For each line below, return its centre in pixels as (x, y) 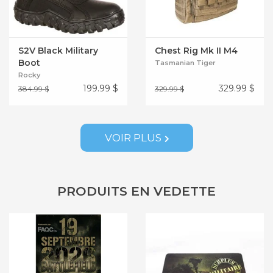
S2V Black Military (58, 51)
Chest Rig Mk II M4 (196, 51)
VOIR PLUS (133, 138)
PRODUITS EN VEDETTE (136, 191)
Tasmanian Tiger (185, 63)
